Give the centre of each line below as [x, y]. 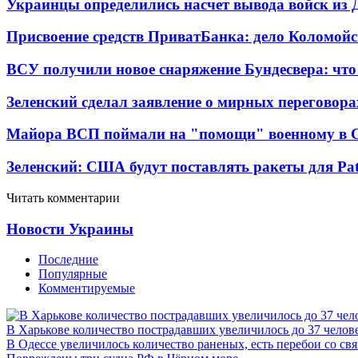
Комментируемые [87, 288]
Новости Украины [70, 229]
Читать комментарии [63, 197]
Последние [68, 260]
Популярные [73, 274]
